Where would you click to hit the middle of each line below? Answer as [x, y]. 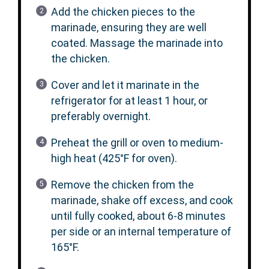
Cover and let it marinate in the [125, 85]
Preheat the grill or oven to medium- [137, 143]
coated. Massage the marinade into [137, 43]
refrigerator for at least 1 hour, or [129, 101]
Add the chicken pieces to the [123, 12]
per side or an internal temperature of [141, 231]
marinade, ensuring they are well [128, 27]
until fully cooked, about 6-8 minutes [138, 216]
